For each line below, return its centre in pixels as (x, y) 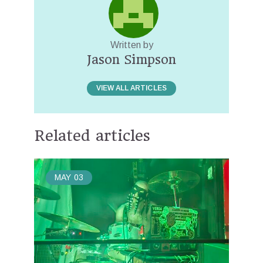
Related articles (92, 135)
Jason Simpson (131, 59)
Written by (131, 45)
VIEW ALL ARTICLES (131, 88)
